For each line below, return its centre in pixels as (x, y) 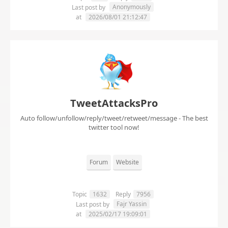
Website (127, 162)
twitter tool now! (114, 127)
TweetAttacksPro (114, 103)
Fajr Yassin (132, 204)
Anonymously (132, 7)
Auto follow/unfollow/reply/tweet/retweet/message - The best (114, 118)
